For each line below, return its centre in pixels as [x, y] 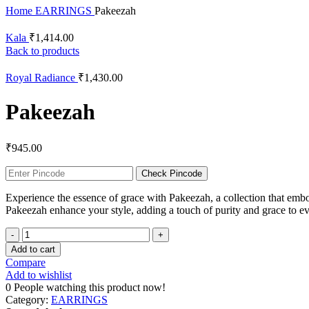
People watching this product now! [90, 287]
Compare [26, 262]
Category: [27, 299]
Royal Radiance [42, 78]
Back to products [42, 51]
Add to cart [33, 249]
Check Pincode [172, 173]
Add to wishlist [39, 275]
